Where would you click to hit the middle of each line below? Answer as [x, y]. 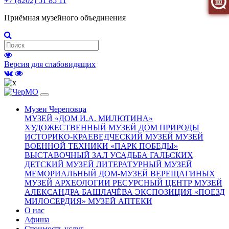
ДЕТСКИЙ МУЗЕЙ [60, 164]
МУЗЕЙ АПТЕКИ [120, 201]
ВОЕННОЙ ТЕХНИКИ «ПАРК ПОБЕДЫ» [101, 146]
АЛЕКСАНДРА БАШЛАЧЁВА [80, 192]
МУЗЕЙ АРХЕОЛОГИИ [68, 183]
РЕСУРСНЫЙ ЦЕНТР [153, 183]
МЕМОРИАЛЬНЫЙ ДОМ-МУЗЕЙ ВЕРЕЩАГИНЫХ [120, 174]
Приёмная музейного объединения [65, 18]
